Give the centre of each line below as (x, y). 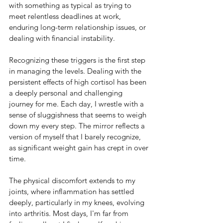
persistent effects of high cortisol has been (79, 82)
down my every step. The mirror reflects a (78, 126)
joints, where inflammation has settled (72, 192)
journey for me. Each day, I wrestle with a (77, 104)
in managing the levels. (48, 71)
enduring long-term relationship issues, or (78, 27)
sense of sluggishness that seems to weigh (79, 115)
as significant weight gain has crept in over (80, 148)
